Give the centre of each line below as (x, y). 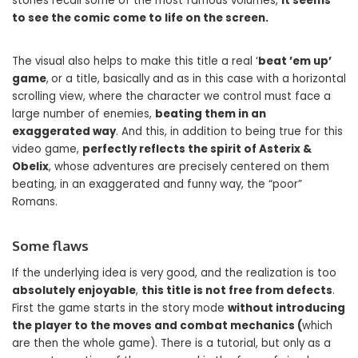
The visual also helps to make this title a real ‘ (135, 61)
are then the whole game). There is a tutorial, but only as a (171, 343)
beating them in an (211, 113)
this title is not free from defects (237, 290)
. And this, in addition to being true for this (229, 131)
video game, (47, 149)
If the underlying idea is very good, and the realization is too (174, 272)
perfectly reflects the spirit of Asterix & (197, 149)
